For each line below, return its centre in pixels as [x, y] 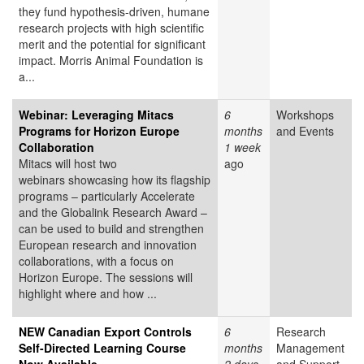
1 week [243, 147]
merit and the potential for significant [112, 44]
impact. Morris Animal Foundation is [111, 61]
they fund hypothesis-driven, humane [114, 12]
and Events [305, 131]
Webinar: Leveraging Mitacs [96, 115]
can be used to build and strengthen [111, 229]
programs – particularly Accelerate [107, 196]
